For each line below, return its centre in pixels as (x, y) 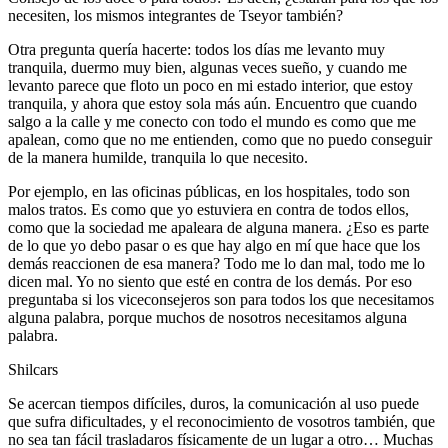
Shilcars (33, 369)
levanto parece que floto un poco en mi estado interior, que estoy (210, 85)
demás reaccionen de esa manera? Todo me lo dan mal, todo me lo (216, 263)
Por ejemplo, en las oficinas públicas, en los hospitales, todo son (209, 191)
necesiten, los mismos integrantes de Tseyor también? (175, 15)
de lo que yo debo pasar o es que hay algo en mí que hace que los (214, 245)
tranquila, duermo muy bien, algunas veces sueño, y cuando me (207, 67)
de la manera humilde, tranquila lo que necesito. (158, 157)
